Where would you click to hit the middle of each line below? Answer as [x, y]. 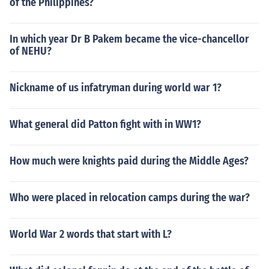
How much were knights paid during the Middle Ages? [129, 161]
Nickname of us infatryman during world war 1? [116, 88]
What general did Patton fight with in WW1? [105, 124]
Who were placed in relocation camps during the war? [130, 198]
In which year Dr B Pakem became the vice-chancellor [129, 39]
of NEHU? [31, 51]
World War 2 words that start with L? [91, 234]
